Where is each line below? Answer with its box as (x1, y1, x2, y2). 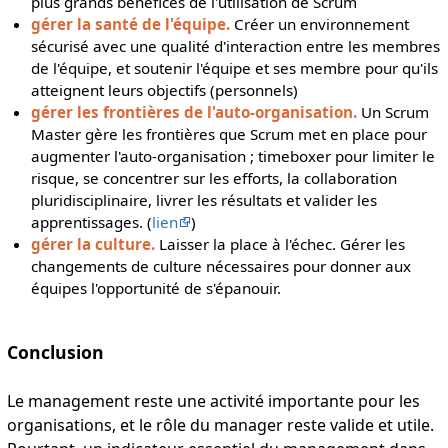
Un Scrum (357, 102, 430, 123)
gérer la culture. (31, 234, 156, 255)
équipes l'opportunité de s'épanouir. (31, 278, 282, 299)
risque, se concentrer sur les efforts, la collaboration (31, 168, 398, 189)
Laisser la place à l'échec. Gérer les (155, 234, 406, 255)
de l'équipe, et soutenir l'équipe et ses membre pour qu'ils (31, 58, 439, 79)
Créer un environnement (230, 14, 410, 35)
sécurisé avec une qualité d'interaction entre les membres (31, 36, 441, 57)
